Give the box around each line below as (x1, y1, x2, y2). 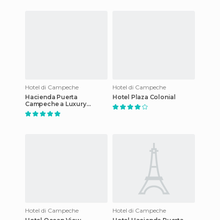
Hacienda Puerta (25, 93, 78, 101)
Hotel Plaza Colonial (112, 93, 176, 101)
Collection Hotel (25, 107, 76, 114)
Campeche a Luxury (25, 100, 86, 108)
